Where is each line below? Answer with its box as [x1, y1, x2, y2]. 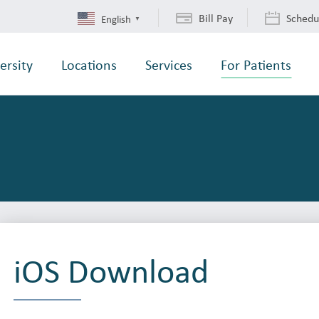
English [101, 11, 131, 26]
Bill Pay [199, 10, 233, 26]
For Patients [221, 55, 291, 74]
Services [145, 55, 192, 74]
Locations [61, 55, 117, 74]
